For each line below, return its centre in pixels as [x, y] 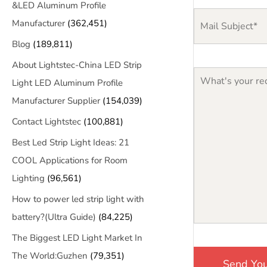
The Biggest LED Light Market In [77, 238]
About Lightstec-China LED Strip [77, 65]
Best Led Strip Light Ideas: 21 [71, 142]
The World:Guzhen [50, 256]
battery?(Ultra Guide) [54, 217]
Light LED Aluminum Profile [67, 83]
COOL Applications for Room [70, 160]
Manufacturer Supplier [56, 101]
